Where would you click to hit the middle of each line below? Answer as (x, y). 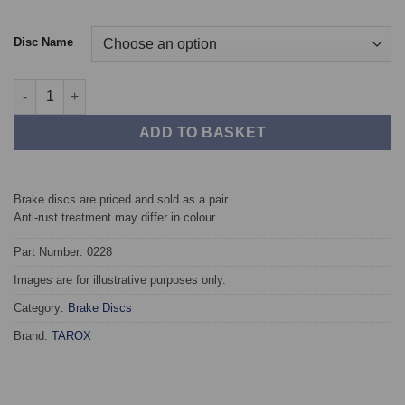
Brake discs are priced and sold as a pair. (122, 199)
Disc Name (43, 42)
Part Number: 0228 (63, 252)
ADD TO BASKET (202, 132)
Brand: (33, 336)
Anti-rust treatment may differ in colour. (116, 217)
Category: (41, 308)
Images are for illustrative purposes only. (120, 280)
